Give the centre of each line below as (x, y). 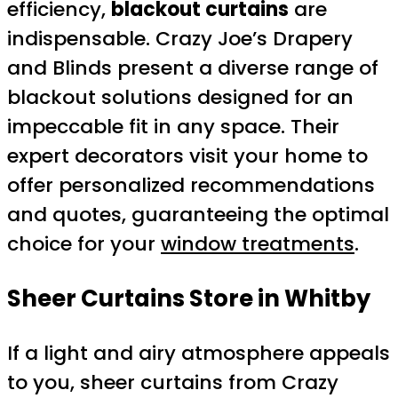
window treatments (258, 243)
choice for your (84, 243)
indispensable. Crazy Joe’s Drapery (180, 38)
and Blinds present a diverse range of (193, 68)
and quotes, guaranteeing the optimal (198, 214)
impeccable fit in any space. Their (173, 126)
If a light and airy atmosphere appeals (199, 354)
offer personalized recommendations (191, 185)
